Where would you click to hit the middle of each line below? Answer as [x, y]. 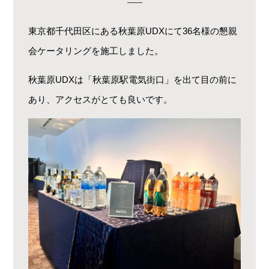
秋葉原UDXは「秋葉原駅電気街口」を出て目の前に [133, 80]
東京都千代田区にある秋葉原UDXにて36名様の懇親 [133, 31]
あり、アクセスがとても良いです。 [101, 100]
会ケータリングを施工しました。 [96, 51]
